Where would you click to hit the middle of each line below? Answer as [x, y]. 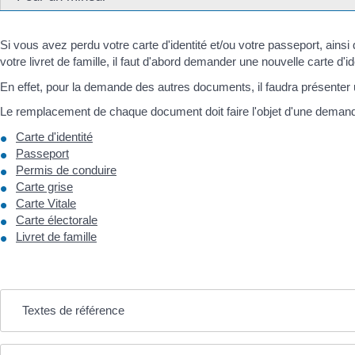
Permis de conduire [66, 170]
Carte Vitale [46, 203]
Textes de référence [73, 310]
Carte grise [44, 186]
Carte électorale [57, 219]
